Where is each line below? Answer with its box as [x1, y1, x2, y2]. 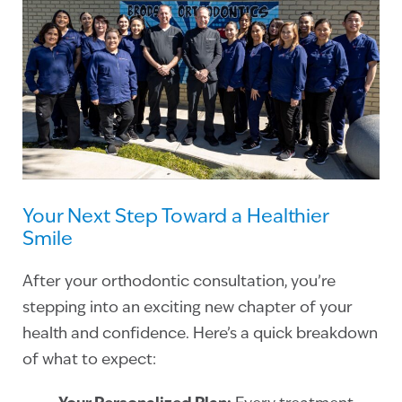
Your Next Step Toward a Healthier [22, 208, 328, 228]
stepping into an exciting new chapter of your [22, 301, 353, 317]
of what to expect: [22, 353, 156, 369]
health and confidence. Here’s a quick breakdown [22, 327, 378, 343]
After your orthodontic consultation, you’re [22, 275, 336, 291]
